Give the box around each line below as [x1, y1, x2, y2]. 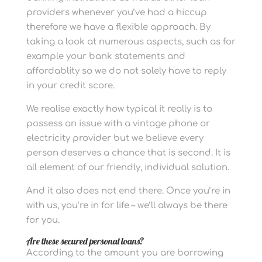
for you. [26, 215, 60, 225]
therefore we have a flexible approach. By [26, 22, 211, 32]
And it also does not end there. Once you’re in [26, 186, 230, 196]
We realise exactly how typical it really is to [26, 104, 212, 114]
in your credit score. [26, 81, 115, 91]
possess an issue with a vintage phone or [26, 119, 210, 129]
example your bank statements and [26, 51, 185, 61]
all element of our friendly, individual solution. [26, 163, 229, 173]
